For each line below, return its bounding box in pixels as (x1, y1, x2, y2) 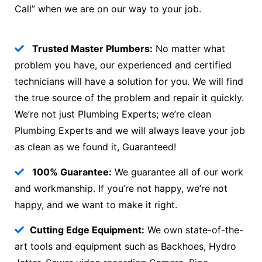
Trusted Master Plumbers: (30, 43, 153, 55)
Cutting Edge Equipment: (30, 224, 144, 236)
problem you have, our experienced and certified (15, 59, 232, 71)
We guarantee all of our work (112, 166, 243, 178)
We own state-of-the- (144, 224, 243, 236)
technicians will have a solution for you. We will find (15, 75, 243, 88)
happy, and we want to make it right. (15, 199, 177, 211)
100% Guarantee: (30, 166, 112, 178)
